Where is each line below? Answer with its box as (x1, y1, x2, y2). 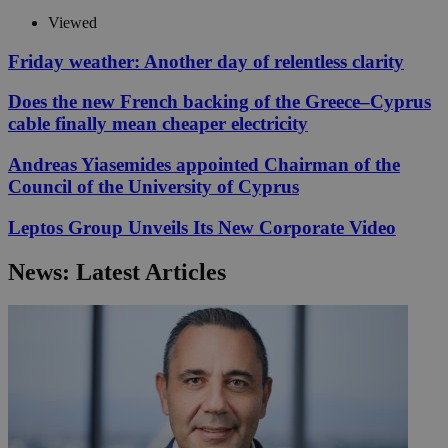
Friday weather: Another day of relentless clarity (8, 50, 404, 72)
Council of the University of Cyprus (8, 175, 299, 197)
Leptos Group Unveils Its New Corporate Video (8, 216, 396, 238)
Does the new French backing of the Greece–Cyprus (8, 91, 431, 113)
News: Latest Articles (8, 258, 226, 285)
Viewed (48, 13, 97, 31)
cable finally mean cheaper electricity (8, 113, 308, 135)
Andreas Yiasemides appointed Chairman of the (8, 153, 400, 175)
